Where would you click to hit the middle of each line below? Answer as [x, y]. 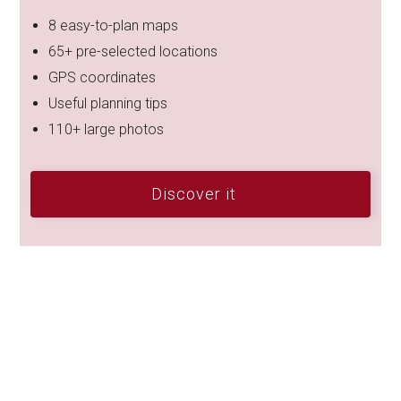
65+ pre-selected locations [133, 52]
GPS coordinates [104, 78]
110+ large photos [108, 130]
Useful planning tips [108, 104]
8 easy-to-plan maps [114, 26]
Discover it [194, 194]
